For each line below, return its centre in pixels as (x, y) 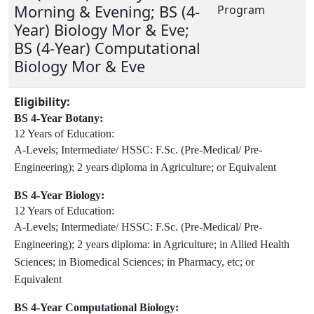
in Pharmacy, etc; (206, 261)
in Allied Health (254, 244)
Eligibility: (42, 101)
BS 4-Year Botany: (59, 118)
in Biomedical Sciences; (112, 261)
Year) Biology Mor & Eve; (102, 29)
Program (241, 9)
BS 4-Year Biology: (59, 195)
